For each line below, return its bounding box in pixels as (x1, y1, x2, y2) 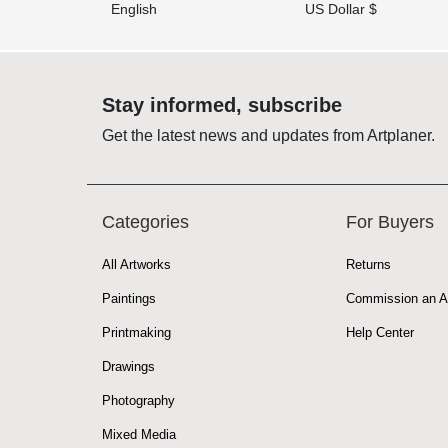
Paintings (102, 290, 156, 306)
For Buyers (345, 211, 434, 232)
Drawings (102, 358, 155, 374)
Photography (102, 392, 175, 408)
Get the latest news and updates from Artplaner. (102, 126, 435, 144)
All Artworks (102, 256, 171, 272)
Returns (345, 256, 391, 272)
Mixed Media (102, 426, 176, 442)
